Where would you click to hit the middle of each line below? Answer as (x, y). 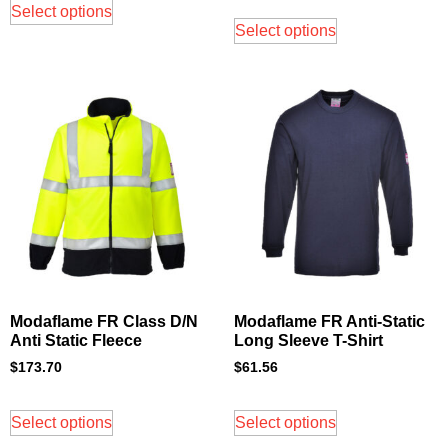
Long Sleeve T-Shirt (308, 341)
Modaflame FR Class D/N (104, 322)
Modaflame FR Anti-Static (329, 322)
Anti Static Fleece (76, 341)
